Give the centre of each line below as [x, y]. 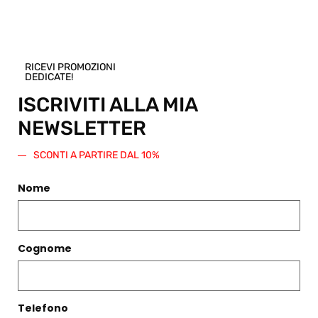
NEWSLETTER [82, 128]
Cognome [45, 248]
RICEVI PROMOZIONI [70, 67]
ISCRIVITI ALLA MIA [108, 105]
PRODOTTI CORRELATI [159, 115]
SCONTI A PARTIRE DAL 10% [97, 155]
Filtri [53, 146]
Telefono [43, 308]
